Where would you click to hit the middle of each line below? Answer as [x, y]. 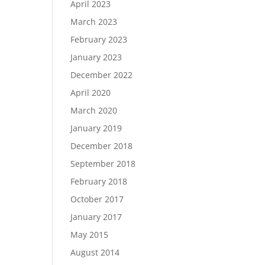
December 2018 [102, 146]
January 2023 [96, 57]
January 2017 [96, 217]
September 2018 [103, 164]
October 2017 [97, 199]
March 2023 [94, 22]
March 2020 [94, 110]
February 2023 [99, 39]
